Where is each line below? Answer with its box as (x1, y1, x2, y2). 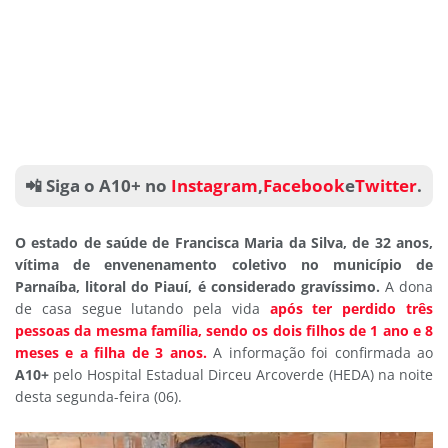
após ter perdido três (269, 298, 434, 318)
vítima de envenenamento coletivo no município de (15, 254, 433, 274)
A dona (379, 276, 433, 296)
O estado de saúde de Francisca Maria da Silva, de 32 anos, (15, 232, 433, 252)
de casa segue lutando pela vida (15, 298, 270, 318)
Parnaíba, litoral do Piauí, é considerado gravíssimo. (15, 276, 380, 296)
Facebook (263, 174, 345, 198)
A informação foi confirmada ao (213, 342, 434, 362)
